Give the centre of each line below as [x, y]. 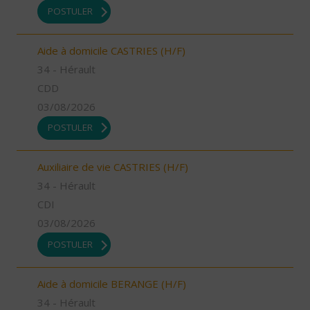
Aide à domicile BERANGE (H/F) [112, 283]
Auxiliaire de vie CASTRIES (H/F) [113, 167]
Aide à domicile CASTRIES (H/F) [111, 50]
